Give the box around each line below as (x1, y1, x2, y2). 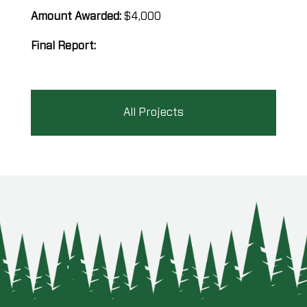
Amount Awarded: (30, 10, 124, 22)
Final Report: (30, 40, 96, 51)
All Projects (123, 106, 184, 118)
